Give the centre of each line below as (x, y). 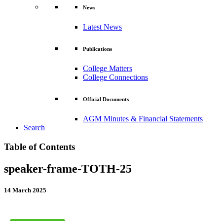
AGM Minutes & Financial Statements (143, 119)
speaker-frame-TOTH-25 (68, 168)
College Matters (108, 69)
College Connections (115, 77)
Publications (97, 49)
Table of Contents (39, 147)
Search (34, 128)
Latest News (102, 27)
